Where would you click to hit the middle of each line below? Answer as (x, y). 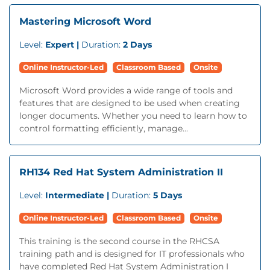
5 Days (168, 195)
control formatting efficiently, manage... (104, 128)
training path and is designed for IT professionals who (132, 254)
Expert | (63, 45)
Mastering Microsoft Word (85, 21)
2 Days (137, 45)
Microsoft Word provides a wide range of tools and (126, 90)
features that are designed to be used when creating (130, 103)
